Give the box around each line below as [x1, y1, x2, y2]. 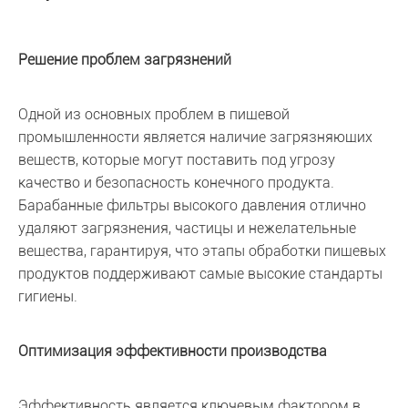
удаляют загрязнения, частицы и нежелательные [18, 219, 356, 237]
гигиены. [18, 288, 77, 305]
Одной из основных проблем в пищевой [18, 106, 290, 123]
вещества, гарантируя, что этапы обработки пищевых [18, 242, 386, 260]
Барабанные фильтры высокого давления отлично [18, 197, 366, 214]
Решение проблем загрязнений [18, 51, 231, 68]
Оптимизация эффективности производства [18, 342, 327, 360]
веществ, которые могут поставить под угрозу [18, 151, 335, 168]
